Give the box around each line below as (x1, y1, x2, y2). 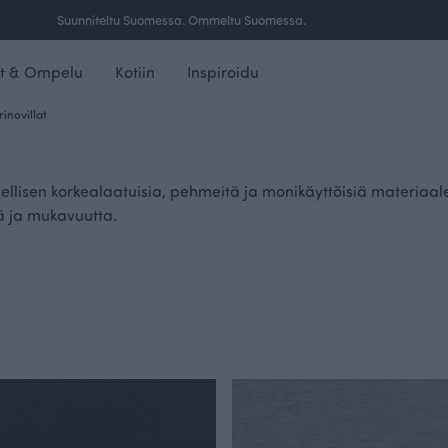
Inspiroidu (186, 61, 259, 82)
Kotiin (114, 61, 155, 82)
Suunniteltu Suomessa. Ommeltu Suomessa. (56, 11, 309, 28)
